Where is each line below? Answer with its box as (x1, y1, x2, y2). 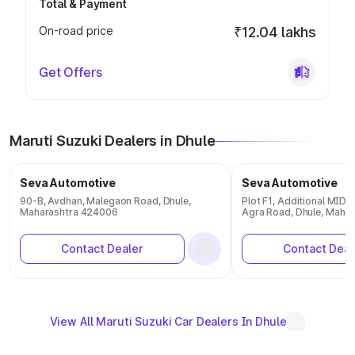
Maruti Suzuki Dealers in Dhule (10, 132, 216, 149)
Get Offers (39, 64, 102, 80)
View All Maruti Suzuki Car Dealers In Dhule (49, 315, 287, 328)
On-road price (39, 24, 113, 37)
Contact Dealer (61, 242, 143, 255)
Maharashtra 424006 (20, 206, 118, 218)
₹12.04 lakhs (234, 24, 316, 40)
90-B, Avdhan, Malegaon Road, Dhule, (20, 195, 191, 207)
